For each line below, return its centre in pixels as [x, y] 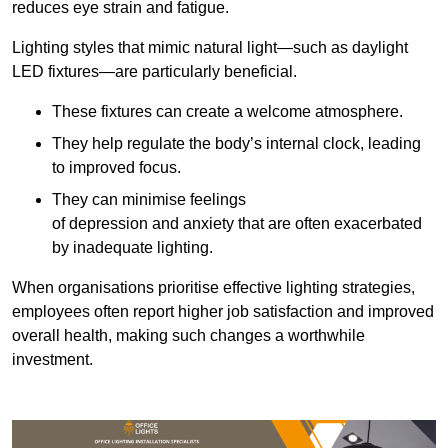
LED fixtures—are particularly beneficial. [154, 72]
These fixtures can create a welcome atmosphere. [227, 112]
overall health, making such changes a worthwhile [188, 336]
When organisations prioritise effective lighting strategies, [213, 288]
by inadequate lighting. [132, 248]
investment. [52, 360]
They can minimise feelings [149, 200]
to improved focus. [116, 168]
